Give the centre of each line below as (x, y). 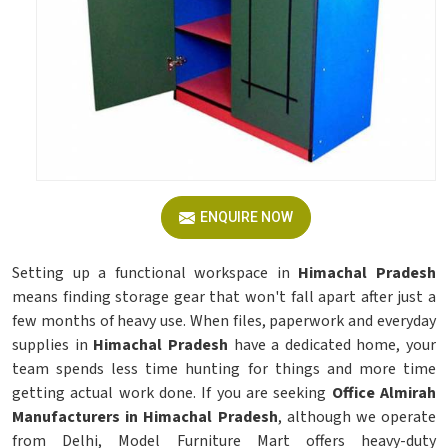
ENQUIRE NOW (246, 217)
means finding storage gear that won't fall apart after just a (224, 297)
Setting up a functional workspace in (155, 273)
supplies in (53, 345)
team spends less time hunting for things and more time (224, 369)
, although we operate (356, 417)
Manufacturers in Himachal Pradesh (145, 417)
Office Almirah (381, 393)
